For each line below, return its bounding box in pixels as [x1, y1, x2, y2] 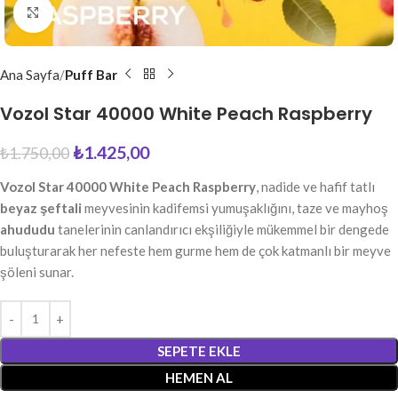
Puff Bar [65, 66, 117, 83]
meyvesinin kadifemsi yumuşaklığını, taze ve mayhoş [82, 199, 388, 216]
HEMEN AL [165, 369, 233, 386]
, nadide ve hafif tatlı [256, 178, 375, 195]
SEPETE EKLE [157, 342, 241, 359]
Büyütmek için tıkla [52, 4, 164, 20]
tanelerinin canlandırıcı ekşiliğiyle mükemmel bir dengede [55, 220, 389, 237]
